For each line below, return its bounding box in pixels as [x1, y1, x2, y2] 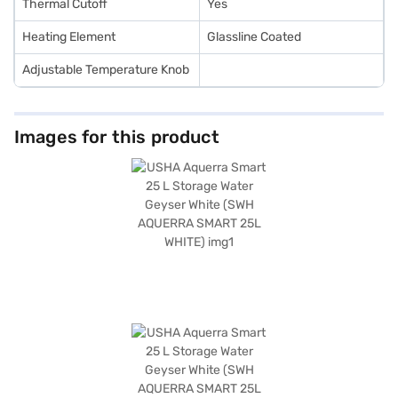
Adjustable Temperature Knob [22, 62, 189, 77]
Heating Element [22, 29, 115, 44]
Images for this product [14, 126, 219, 147]
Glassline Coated [207, 29, 301, 44]
